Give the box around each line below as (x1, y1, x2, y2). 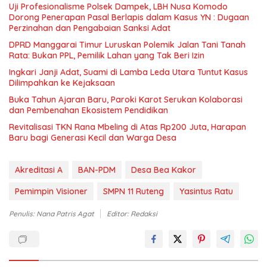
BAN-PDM (78, 164, 116, 175)
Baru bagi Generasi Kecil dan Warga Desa (9, 132, 176, 143)
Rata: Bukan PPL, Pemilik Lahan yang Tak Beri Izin (9, 49, 204, 61)
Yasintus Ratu (179, 185, 233, 197)
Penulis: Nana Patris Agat (9, 209, 94, 218)
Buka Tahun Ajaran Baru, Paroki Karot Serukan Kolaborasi (9, 94, 243, 105)
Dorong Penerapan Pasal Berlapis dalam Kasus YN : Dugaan (9, 11, 249, 23)
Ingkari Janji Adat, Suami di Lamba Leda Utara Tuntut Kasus (9, 66, 248, 77)
